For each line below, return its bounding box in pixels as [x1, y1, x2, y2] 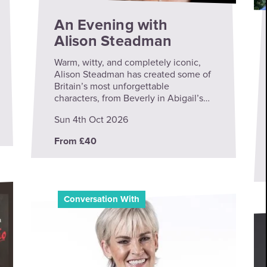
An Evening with [54, 17, 168, 33]
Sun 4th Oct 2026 [54, 115, 129, 125]
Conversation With [63, 195, 139, 204]
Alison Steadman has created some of [54, 70, 212, 80]
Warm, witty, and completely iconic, [54, 58, 201, 68]
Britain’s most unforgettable [54, 82, 170, 92]
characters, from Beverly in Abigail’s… [54, 94, 210, 104]
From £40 [54, 136, 97, 147]
